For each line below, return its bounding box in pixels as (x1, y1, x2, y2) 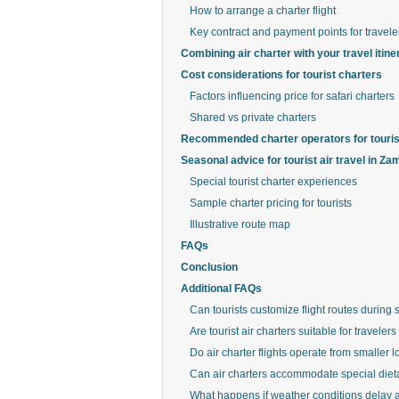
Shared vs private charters (190, 111, 316, 124)
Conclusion (181, 261, 238, 273)
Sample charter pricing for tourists (190, 197, 352, 209)
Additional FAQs (181, 282, 262, 295)
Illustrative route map (190, 218, 290, 231)
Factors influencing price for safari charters (190, 90, 395, 102)
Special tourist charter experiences (190, 175, 357, 188)
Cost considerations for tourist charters (181, 69, 382, 81)
